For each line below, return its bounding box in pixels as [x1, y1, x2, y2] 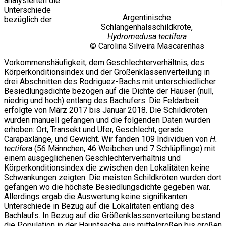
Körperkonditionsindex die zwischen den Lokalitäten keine [4, 162, 210, 173]
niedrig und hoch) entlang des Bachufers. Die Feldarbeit [4, 95, 199, 105]
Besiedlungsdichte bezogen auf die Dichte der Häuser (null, [4, 86, 213, 96]
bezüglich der [4, 15, 52, 25]
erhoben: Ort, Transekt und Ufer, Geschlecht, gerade [4, 124, 183, 134]
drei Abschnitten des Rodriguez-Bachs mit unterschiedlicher [4, 76, 216, 86]
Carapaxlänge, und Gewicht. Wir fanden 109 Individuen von [4, 134, 210, 144]
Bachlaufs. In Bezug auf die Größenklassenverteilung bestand [4, 210, 220, 220]
